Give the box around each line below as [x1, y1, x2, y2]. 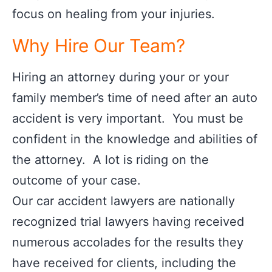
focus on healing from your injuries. [12, 7, 215, 21]
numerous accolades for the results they [12, 235, 243, 250]
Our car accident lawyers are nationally [12, 194, 235, 208]
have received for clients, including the [12, 256, 236, 270]
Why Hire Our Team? [12, 35, 185, 56]
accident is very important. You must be [12, 111, 243, 126]
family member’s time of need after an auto [12, 90, 257, 105]
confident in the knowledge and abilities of [12, 132, 257, 146]
